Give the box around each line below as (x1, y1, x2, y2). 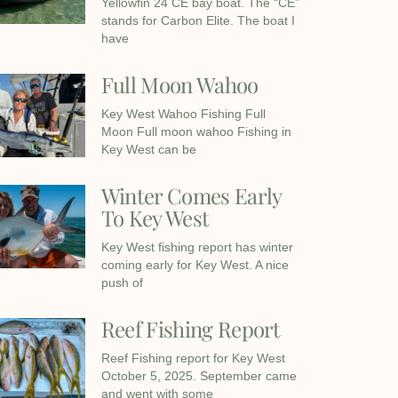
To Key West (100, 203, 210, 233)
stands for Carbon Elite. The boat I (100, 13, 295, 28)
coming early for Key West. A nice (100, 258, 289, 273)
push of (100, 275, 143, 291)
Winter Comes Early (100, 181, 282, 211)
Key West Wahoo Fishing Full (100, 107, 266, 122)
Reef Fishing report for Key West (100, 351, 285, 366)
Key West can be (100, 142, 196, 157)
